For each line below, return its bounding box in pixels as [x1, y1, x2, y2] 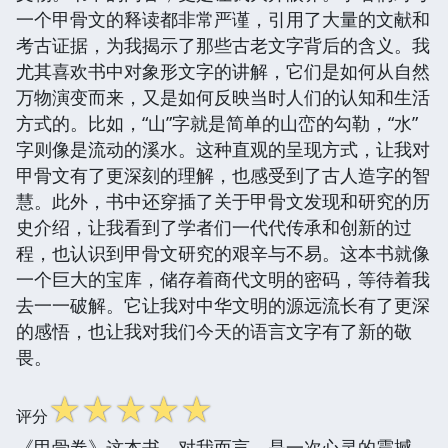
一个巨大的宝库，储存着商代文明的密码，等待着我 [16, 266, 430, 291]
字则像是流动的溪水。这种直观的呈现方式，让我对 [16, 136, 430, 161]
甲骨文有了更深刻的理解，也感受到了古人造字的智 [16, 162, 430, 187]
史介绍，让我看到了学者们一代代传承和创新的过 [16, 214, 412, 239]
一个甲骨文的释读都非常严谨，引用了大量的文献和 [16, 6, 430, 31]
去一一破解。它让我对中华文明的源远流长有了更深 [16, 292, 430, 317]
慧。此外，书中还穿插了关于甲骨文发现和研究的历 [16, 188, 430, 213]
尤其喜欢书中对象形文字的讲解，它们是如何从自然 [16, 58, 430, 83]
